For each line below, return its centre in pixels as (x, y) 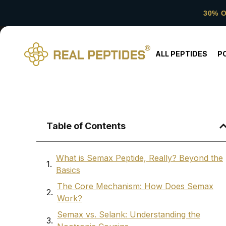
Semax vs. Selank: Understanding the (129, 215)
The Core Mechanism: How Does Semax (135, 186)
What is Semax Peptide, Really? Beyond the (139, 158)
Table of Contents (86, 126)
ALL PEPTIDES (181, 54)
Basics (68, 170)
